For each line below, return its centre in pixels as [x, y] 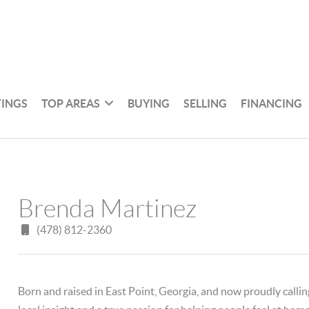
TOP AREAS [71, 103]
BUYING [149, 103]
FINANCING [272, 103]
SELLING [206, 103]
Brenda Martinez [108, 209]
